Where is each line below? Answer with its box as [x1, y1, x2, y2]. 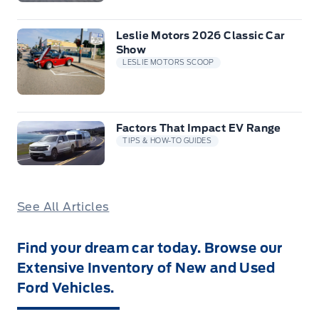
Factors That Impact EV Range [115, 122, 281, 135]
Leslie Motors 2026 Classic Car [115, 30, 286, 42]
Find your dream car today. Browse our [17, 241, 283, 256]
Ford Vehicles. [17, 281, 115, 296]
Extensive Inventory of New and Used [17, 261, 275, 276]
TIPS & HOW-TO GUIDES [122, 137, 212, 145]
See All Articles [17, 200, 110, 214]
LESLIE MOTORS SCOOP [122, 58, 214, 67]
